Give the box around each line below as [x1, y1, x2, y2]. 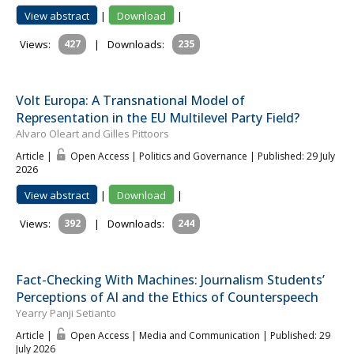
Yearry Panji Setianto [16, 306, 116, 321]
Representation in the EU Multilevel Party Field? [16, 109, 299, 127]
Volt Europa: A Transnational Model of [16, 92, 245, 110]
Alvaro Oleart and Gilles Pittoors [16, 126, 169, 141]
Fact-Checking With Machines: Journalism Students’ [16, 271, 325, 289]
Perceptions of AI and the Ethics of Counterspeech [16, 288, 318, 307]
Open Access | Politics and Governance [70, 149, 250, 164]
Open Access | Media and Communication [70, 329, 262, 343]
